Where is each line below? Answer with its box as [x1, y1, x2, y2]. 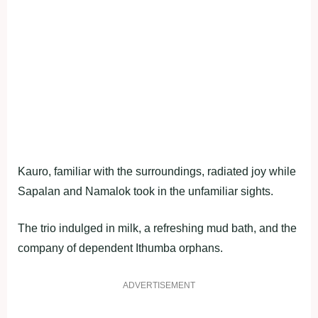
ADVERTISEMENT [123, 280, 195, 290]
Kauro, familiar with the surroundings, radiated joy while [18, 165, 296, 177]
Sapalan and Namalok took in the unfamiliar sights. [18, 185, 273, 197]
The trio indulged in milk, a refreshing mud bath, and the [18, 221, 297, 234]
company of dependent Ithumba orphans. [18, 241, 223, 254]
